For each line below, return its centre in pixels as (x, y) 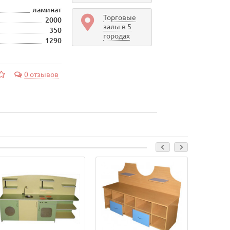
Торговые (119, 17)
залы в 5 (117, 27)
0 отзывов (41, 74)
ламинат (47, 10)
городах (116, 36)
